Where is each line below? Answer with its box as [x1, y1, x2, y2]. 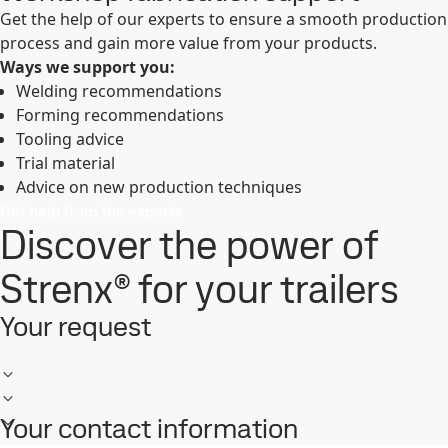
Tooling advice [16, 128, 124, 151]
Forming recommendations [16, 104, 224, 127]
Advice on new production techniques [16, 176, 302, 199]
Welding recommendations [16, 80, 222, 103]
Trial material [16, 152, 115, 175]
